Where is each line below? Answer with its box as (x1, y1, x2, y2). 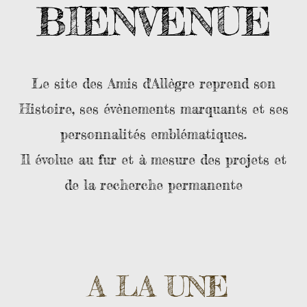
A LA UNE (77, 269, 229, 304)
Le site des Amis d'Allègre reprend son (32, 75, 275, 92)
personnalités (60, 125, 151, 143)
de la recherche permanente (64, 176, 243, 193)
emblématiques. (151, 125, 247, 143)
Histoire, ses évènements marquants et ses (19, 100, 288, 117)
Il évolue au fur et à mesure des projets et (21, 151, 286, 168)
